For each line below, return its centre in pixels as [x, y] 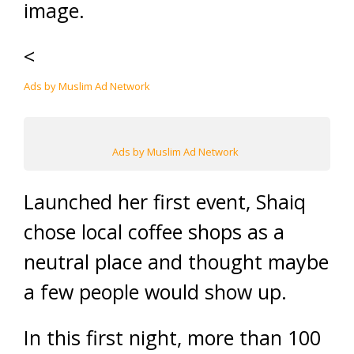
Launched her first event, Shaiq [165, 201]
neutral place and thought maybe [176, 262]
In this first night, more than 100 [172, 337]
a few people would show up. [155, 292]
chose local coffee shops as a [154, 232]
